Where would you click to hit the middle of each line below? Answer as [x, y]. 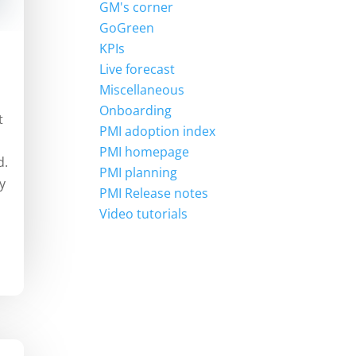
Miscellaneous [142, 90]
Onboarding [136, 111]
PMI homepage [145, 152]
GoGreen [127, 28]
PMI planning [139, 173]
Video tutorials [144, 214]
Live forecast [137, 70]
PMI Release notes [154, 193]
